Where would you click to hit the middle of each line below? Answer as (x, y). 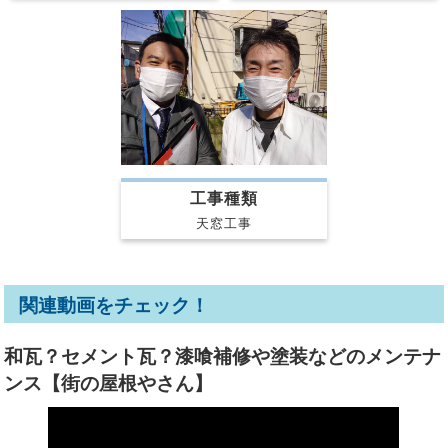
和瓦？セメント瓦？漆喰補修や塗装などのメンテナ (223, 357)
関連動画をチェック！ (114, 306)
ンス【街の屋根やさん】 (109, 384)
